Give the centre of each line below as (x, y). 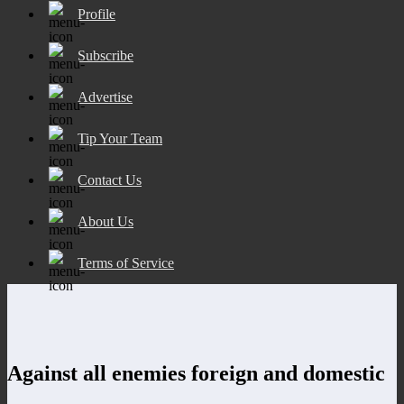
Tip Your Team (120, 138)
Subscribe (106, 55)
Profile (96, 14)
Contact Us (110, 179)
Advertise (105, 96)
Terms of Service (126, 262)
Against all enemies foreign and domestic (196, 373)
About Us (106, 221)
